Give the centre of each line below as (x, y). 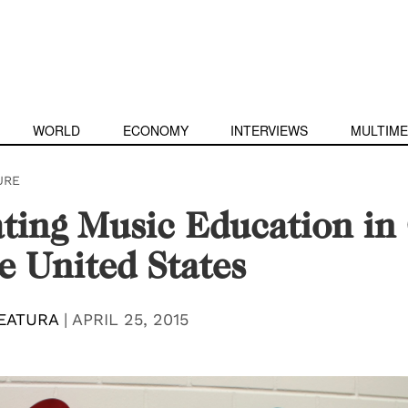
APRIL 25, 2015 (130, 319)
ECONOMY (155, 130)
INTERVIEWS (270, 130)
